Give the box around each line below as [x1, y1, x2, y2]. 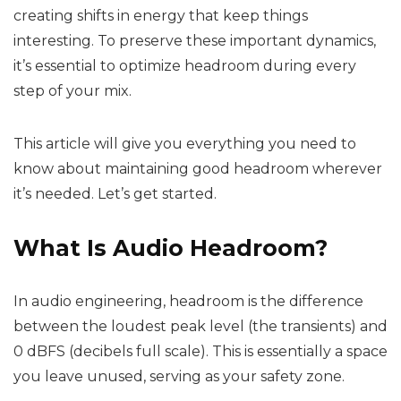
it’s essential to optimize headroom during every [13, 57, 356, 74]
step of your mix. [13, 82, 132, 99]
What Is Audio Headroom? [13, 235, 328, 261]
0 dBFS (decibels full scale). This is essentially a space [13, 343, 388, 360]
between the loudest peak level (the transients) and [13, 318, 388, 335]
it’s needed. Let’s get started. [13, 185, 217, 202]
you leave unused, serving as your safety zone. [13, 368, 345, 385]
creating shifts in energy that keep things [13, 7, 308, 24]
